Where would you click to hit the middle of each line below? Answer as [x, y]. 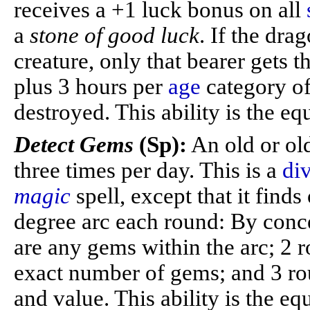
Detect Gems [76, 145]
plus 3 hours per [91, 86]
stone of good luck [115, 35]
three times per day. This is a [148, 170]
